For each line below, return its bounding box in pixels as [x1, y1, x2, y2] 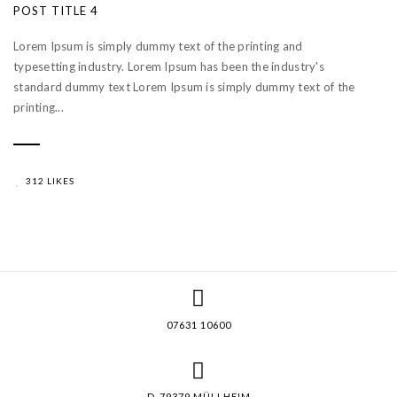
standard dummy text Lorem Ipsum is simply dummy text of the [13, 79, 355, 94]
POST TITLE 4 [13, 3, 98, 18]
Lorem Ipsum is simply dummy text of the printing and [13, 38, 303, 53]
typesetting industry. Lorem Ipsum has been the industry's [13, 58, 324, 74]
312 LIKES [26, 175, 74, 187]
